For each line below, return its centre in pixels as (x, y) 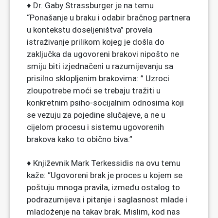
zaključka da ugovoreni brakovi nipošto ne (103, 54)
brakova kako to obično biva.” (80, 139)
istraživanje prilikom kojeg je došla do (96, 42)
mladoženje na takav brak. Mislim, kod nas (103, 211)
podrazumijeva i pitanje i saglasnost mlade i (107, 199)
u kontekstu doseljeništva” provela (90, 29)
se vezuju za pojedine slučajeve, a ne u (96, 115)
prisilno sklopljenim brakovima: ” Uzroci (98, 78)
